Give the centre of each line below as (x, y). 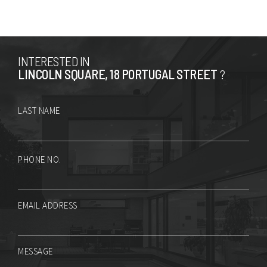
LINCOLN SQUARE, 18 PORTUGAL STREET (117, 74)
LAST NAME (39, 111)
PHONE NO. (40, 160)
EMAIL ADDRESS (48, 206)
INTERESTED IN (54, 60)
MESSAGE (35, 252)
